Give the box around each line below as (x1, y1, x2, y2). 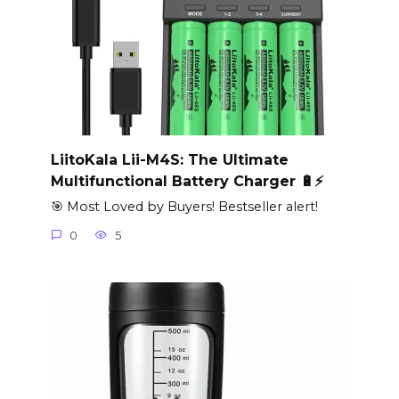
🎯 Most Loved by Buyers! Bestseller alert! (50, 199, 318, 216)
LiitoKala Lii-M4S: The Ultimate (50, 151, 289, 168)
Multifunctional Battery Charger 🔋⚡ (50, 172, 323, 190)
